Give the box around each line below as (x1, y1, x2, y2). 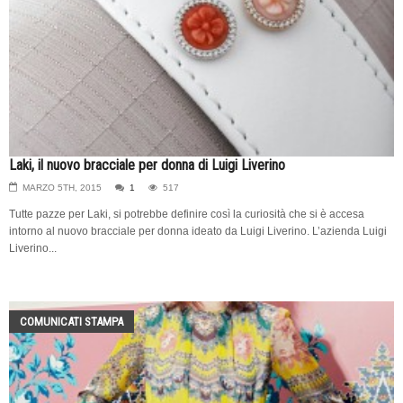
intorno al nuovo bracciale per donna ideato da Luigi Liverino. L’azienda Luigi (9, 224, 387, 237)
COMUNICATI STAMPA (20, 314, 123, 328)
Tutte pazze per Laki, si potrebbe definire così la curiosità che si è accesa (9, 207, 364, 220)
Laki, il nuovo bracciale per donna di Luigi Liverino (9, 156, 285, 174)
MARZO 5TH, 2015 (22, 182, 102, 193)
